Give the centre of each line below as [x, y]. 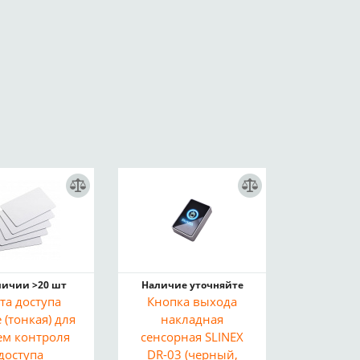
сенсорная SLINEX [192, 337]
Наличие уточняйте [192, 285]
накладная [192, 319]
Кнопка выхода [192, 301]
